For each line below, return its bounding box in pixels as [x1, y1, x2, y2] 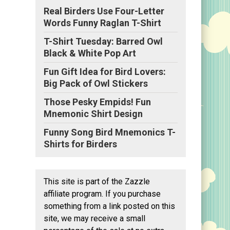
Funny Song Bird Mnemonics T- [44, 126, 176, 138]
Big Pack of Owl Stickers [44, 78, 148, 89]
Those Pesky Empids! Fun [44, 96, 151, 107]
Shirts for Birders [44, 138, 117, 149]
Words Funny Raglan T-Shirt [44, 17, 161, 28]
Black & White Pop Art [44, 47, 136, 59]
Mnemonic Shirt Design [44, 108, 143, 119]
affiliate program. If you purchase [44, 188, 161, 199]
